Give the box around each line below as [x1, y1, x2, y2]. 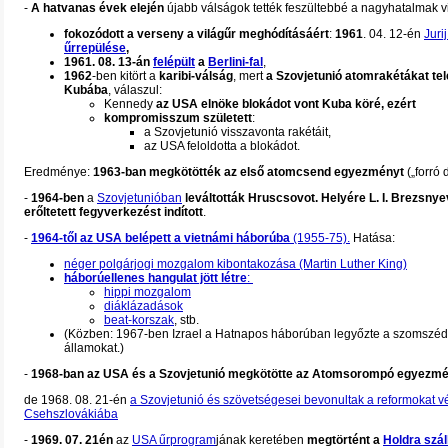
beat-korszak [104, 313, 174, 327]
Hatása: [350, 231, 395, 245]
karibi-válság [159, 69, 233, 83]
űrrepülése [64, 41, 126, 55]
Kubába [64, 83, 108, 97]
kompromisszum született [104, 111, 252, 125]
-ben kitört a [92, 69, 159, 83]
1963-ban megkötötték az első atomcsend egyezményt [93, 165, 404, 179]
